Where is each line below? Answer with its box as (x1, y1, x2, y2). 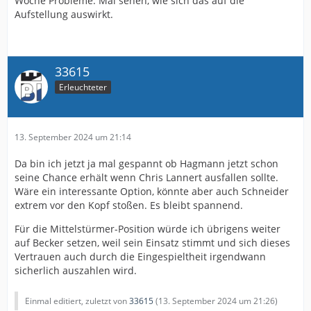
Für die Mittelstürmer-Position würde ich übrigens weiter (15, 222, 280, 236)
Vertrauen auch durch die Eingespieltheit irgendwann (15, 250, 266, 264)
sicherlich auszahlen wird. (15, 264, 137, 278)
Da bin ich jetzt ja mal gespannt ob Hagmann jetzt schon (15, 157, 278, 171)
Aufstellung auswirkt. (15, 7, 113, 21)
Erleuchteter (59, 81, 107, 94)
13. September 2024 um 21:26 (158, 295, 275, 308)
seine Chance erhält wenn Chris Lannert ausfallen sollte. (15, 171, 278, 185)
